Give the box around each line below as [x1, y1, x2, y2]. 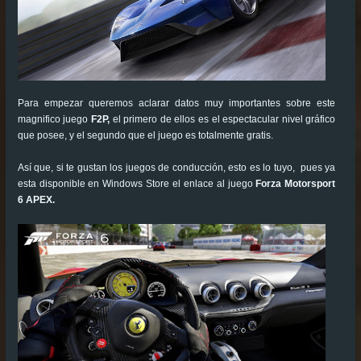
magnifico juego [17, 114, 89, 126]
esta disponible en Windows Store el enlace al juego [17, 178, 256, 190]
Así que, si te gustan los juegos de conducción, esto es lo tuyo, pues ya [17, 162, 336, 174]
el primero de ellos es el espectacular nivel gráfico [109, 114, 336, 126]
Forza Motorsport [255, 178, 336, 190]
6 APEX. [17, 194, 55, 206]
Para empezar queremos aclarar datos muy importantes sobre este [17, 98, 336, 110]
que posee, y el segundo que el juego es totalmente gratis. [17, 130, 276, 142]
